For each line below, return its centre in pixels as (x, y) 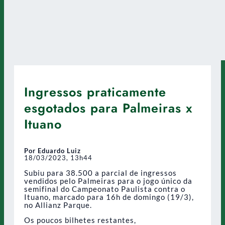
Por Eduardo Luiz (52, 150)
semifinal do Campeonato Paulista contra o (105, 189)
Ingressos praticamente (95, 92)
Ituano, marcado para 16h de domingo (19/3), (109, 197)
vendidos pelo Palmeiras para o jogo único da (108, 181)
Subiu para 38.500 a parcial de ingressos (100, 173)
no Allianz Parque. (58, 205)
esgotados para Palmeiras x (108, 108)
